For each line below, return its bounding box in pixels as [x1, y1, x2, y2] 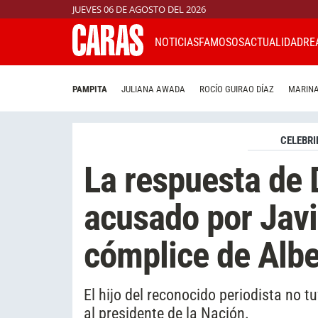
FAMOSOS [199, 35, 244, 49]
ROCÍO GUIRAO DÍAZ [199, 84, 274, 95]
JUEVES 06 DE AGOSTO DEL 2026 [72, 3, 206, 16]
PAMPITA [72, 84, 107, 95]
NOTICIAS [155, 35, 199, 49]
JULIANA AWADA [121, 84, 185, 95]
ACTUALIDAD [244, 35, 303, 49]
